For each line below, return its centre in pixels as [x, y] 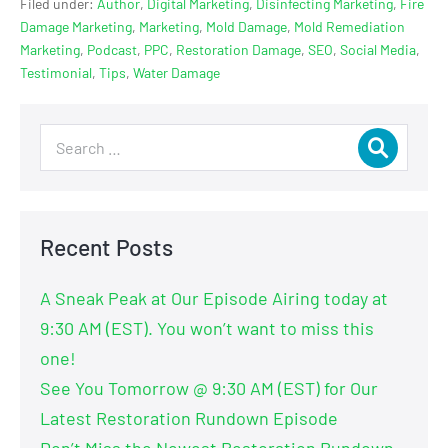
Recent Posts [106, 247]
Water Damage [176, 73]
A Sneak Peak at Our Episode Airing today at [214, 298]
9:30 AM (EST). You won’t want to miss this [207, 328]
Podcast [112, 50]
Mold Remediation [349, 27]
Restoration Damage [238, 50]
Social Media [378, 50]
